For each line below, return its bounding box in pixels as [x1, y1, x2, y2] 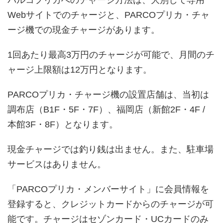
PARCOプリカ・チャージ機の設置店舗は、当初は [7, 89, 209, 100]
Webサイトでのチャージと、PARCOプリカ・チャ [7, 9, 210, 20]
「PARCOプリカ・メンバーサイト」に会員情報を [7, 184, 209, 194]
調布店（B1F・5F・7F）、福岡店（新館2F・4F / [7, 104, 205, 114]
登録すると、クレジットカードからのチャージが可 [7, 199, 214, 209]
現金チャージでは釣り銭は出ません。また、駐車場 [7, 144, 214, 154]
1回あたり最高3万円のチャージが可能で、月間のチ [7, 49, 215, 60]
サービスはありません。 [7, 159, 106, 169]
